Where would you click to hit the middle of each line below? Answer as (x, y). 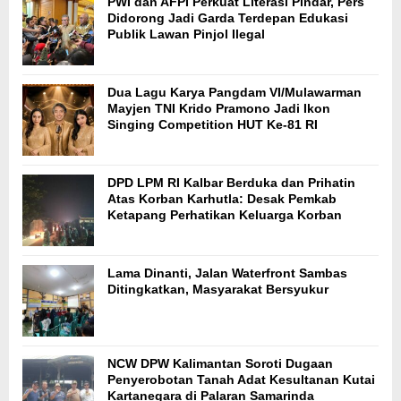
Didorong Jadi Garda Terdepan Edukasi (228, 17)
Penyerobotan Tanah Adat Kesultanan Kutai (241, 379)
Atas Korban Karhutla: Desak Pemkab (222, 198)
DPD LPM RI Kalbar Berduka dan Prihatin (231, 182)
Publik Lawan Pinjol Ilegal (186, 34)
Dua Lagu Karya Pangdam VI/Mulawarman (235, 92)
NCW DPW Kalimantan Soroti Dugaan (220, 363)
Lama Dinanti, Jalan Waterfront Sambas (227, 273)
